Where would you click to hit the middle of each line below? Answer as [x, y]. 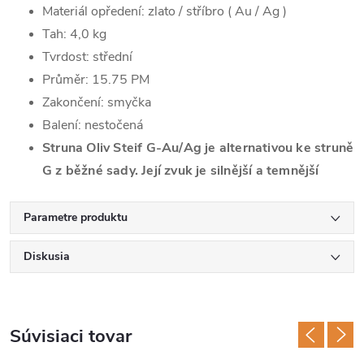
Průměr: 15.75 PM [96, 80]
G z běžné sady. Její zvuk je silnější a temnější [181, 171]
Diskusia [47, 256]
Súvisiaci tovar [71, 336]
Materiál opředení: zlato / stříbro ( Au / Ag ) [165, 11]
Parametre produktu [76, 217]
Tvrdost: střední [87, 57]
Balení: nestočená [93, 125]
